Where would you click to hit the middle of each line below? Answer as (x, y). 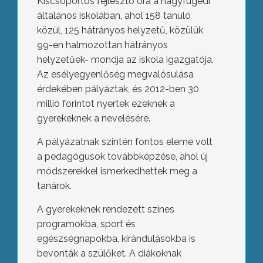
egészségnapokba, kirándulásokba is (116, 239)
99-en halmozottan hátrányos (102, 45)
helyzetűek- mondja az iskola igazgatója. (125, 60)
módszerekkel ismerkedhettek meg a (117, 171)
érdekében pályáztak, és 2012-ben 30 (118, 89)
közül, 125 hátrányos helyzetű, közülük (120, 31)
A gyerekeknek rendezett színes (105, 210)
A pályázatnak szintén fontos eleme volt (124, 142)
